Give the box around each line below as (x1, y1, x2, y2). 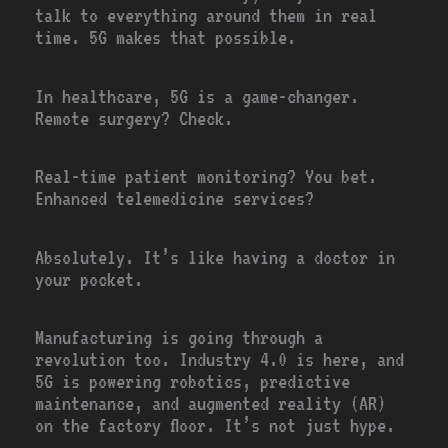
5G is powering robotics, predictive (35, 370, 351, 394)
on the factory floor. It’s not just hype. (35, 414, 396, 438)
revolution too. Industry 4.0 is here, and (35, 348, 405, 372)
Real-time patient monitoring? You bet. (35, 165, 378, 189)
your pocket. (35, 267, 144, 291)
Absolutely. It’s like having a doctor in (35, 245, 396, 269)
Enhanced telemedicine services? (35, 187, 315, 211)
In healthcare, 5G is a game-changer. (35, 84, 360, 108)
